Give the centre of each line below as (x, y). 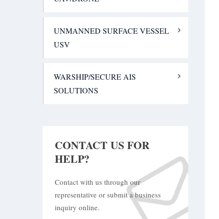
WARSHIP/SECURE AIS (95, 77)
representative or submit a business (108, 195)
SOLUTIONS (76, 90)
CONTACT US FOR (102, 145)
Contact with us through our (98, 182)
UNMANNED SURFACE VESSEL (111, 31)
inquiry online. (77, 207)
